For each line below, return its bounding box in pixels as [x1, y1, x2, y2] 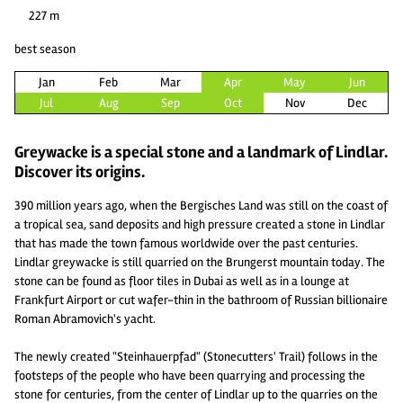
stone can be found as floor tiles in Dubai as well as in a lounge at [14, 273, 349, 289]
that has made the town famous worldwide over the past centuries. [14, 235, 358, 251]
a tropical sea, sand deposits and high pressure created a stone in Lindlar [14, 216, 385, 232]
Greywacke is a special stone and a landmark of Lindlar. [14, 142, 388, 163]
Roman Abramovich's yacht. [14, 310, 156, 327]
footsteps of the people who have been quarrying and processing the [14, 367, 365, 383]
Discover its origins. [14, 162, 145, 183]
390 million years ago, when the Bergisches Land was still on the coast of [14, 197, 388, 213]
